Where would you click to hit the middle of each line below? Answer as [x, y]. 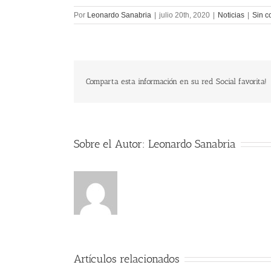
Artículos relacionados [127, 259]
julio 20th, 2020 [184, 15]
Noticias [231, 15]
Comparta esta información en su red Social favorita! [176, 81]
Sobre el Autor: [111, 144]
